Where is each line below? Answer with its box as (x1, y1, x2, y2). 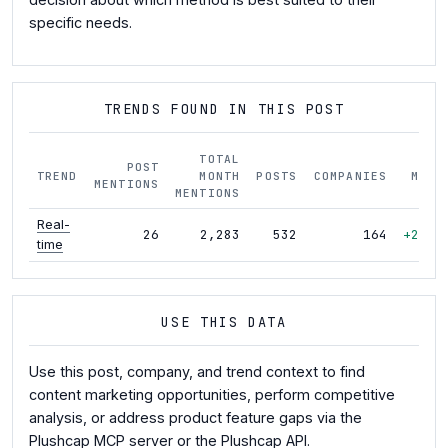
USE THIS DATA (161, 312, 287, 331)
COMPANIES (313, 168, 387, 183)
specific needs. (29, 14, 132, 32)
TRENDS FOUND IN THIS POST (103, 99, 345, 118)
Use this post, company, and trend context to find (29, 363, 365, 381)
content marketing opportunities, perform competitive (29, 386, 395, 404)
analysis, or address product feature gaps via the (29, 409, 362, 427)
